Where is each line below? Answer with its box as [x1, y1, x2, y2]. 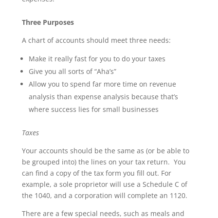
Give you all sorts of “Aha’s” [28, 67, 116, 76]
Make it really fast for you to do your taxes [28, 54, 165, 63]
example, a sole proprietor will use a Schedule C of [21, 180, 187, 189]
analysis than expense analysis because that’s [28, 92, 178, 101]
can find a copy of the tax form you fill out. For [21, 168, 171, 178]
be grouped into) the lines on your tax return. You [21, 157, 186, 166]
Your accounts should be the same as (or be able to [21, 146, 189, 155]
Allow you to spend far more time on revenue [28, 79, 176, 89]
